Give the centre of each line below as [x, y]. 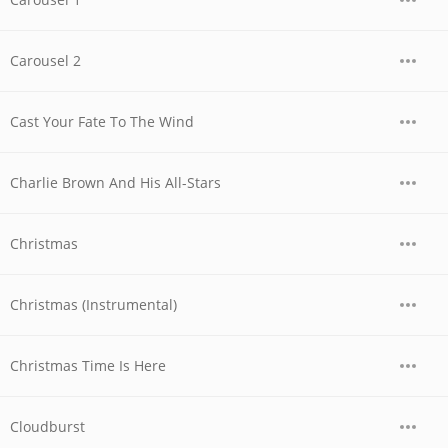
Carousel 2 [45, 60]
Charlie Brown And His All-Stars [115, 182]
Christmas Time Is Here [88, 365]
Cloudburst [47, 426]
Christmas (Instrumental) [93, 304]
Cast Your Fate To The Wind [102, 121]
